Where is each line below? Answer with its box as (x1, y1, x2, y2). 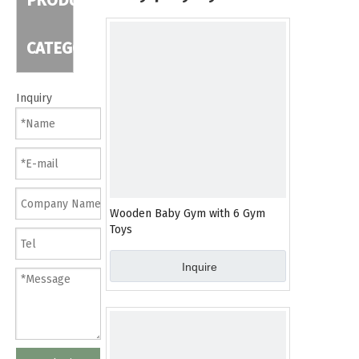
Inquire (182, 260, 217, 273)
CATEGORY (26, 38, 102, 58)
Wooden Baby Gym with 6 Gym (110, 207, 265, 220)
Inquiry (16, 91, 52, 105)
